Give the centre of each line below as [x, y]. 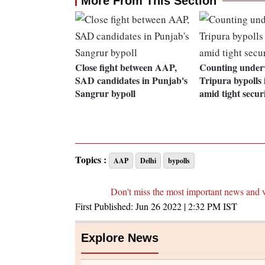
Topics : [91, 160]
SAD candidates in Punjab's [131, 80]
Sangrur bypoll [105, 93]
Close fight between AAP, [126, 67]
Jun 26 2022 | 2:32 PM [178, 206]
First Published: [105, 206]
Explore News [120, 238]
